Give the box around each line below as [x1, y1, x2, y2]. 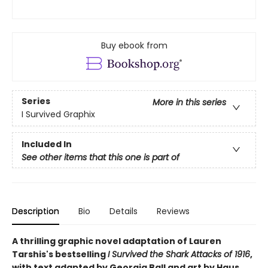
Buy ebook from [100, 39, 167, 51]
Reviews [157, 205, 190, 218]
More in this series [153, 96, 226, 109]
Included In [22, 138, 72, 150]
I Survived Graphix [22, 108, 95, 121]
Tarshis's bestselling [12, 248, 108, 261]
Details [109, 205, 138, 218]
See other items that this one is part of [22, 151, 179, 163]
